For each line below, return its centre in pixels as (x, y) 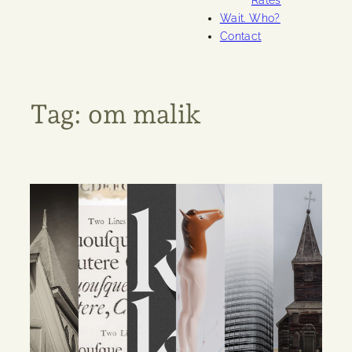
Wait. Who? (250, 18)
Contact (240, 37)
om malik (145, 114)
